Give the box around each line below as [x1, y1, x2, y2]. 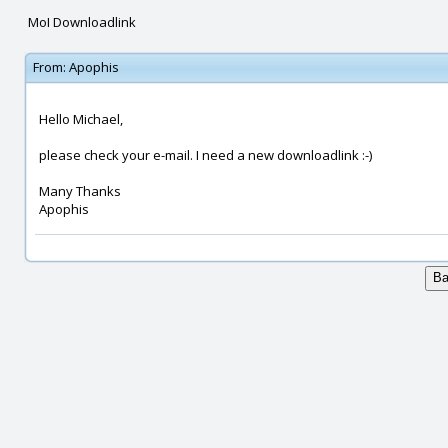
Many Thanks [39, 182, 121, 200]
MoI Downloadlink [27, 13, 136, 31]
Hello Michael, [39, 110, 123, 128]
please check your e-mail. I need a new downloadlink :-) [39, 146, 372, 164]
